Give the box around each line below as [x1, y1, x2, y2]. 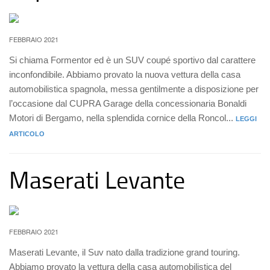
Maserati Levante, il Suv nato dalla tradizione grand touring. [9, 247, 240, 257]
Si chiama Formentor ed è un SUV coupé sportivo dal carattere [9, 55, 256, 65]
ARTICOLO [9, 130, 45, 137]
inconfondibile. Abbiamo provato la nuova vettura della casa [9, 69, 240, 80]
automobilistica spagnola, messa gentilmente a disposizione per [9, 84, 259, 94]
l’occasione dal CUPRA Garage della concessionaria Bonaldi [9, 98, 246, 108]
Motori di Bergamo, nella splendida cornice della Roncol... [9, 113, 236, 123]
